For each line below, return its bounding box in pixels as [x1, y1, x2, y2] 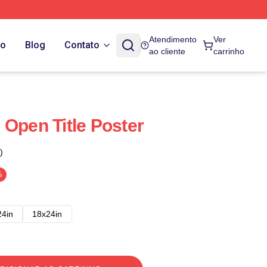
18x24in [32, 209, 62, 219]
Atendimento [149, 35, 197, 44]
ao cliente [149, 46, 186, 56]
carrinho [213, 46, 245, 56]
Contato [64, 39, 100, 51]
